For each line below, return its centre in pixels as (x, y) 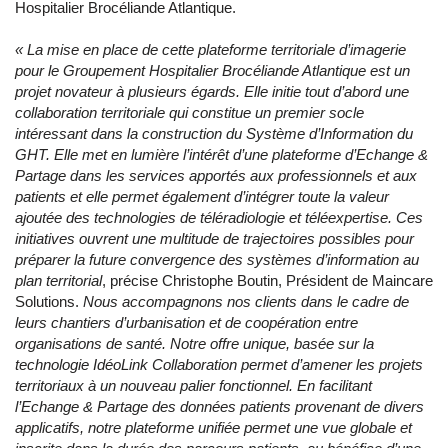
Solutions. (49, 302)
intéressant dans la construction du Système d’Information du (214, 134)
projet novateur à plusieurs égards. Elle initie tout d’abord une (212, 92)
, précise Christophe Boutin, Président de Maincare (267, 281)
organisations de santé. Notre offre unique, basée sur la (194, 344)
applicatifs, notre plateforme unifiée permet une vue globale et (213, 428)
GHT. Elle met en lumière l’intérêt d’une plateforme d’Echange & (221, 155)
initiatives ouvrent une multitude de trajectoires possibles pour (214, 239)
